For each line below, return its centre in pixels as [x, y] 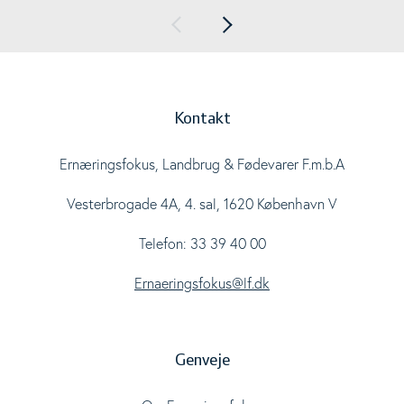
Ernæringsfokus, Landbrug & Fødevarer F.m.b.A [202, 164]
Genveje [202, 360]
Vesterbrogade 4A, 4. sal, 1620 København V [202, 203]
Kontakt [202, 119]
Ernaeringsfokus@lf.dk [202, 283]
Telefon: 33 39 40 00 [202, 243]
